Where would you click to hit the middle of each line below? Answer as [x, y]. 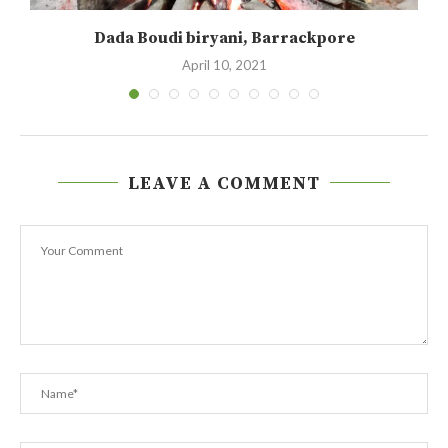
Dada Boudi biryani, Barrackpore [224, 37]
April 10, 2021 [224, 64]
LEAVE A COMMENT [224, 183]
